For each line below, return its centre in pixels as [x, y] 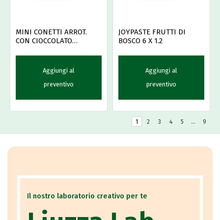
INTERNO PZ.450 [42, 50]
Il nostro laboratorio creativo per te [87, 196]
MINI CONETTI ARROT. [51, 32]
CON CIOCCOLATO [44, 41]
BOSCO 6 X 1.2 [140, 41]
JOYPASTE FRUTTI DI [152, 32]
